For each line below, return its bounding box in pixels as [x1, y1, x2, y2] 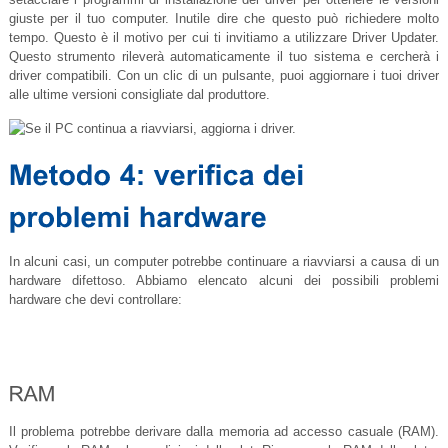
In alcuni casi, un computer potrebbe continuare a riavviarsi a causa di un [8, 254, 440, 270]
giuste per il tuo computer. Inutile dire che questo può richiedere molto [8, 11, 440, 27]
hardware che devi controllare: [8, 292, 182, 308]
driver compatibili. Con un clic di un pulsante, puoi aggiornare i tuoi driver [8, 68, 440, 84]
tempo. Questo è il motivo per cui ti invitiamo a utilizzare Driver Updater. [8, 30, 440, 46]
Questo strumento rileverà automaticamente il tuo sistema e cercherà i [8, 49, 440, 65]
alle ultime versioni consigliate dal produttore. [8, 87, 270, 103]
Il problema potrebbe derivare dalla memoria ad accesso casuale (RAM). [8, 424, 440, 440]
